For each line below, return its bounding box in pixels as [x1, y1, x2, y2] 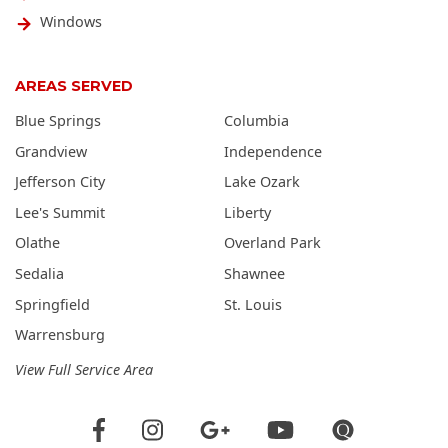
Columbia [224, 111, 289, 131]
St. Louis [224, 294, 282, 314]
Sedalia [15, 264, 64, 283]
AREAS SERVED [15, 77, 133, 96]
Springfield [15, 294, 90, 314]
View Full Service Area [15, 359, 153, 379]
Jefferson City [15, 172, 105, 192]
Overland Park [224, 233, 321, 253]
